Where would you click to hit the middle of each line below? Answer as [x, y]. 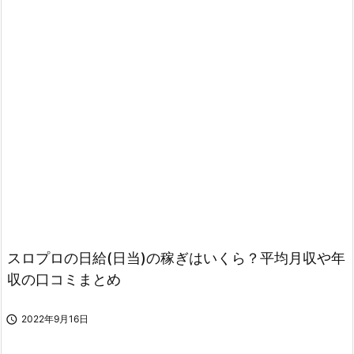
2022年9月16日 [55, 319]
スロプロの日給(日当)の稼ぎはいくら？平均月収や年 [176, 258]
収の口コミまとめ [64, 279]
